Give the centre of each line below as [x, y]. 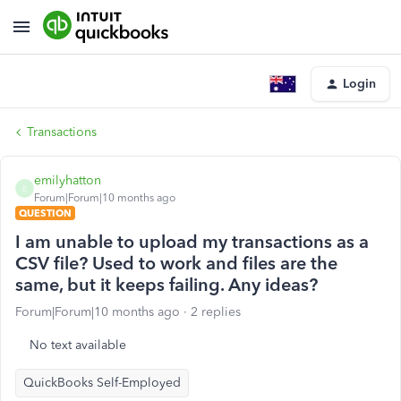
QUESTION [45, 213]
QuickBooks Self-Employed [102, 383]
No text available [78, 345]
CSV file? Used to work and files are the [176, 263]
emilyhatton [68, 180]
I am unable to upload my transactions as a [192, 242]
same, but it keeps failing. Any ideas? [166, 285]
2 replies [216, 312]
